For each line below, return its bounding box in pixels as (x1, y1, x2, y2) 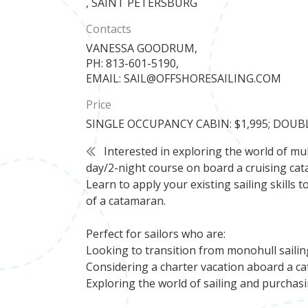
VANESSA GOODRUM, (86, 40, 198, 56)
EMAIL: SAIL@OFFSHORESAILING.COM (86, 70, 282, 86)
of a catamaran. (86, 192, 166, 208)
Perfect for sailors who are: (86, 225, 226, 241)
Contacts (86, 21, 132, 36)
